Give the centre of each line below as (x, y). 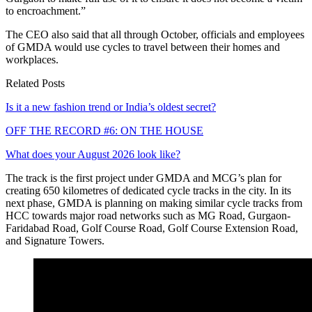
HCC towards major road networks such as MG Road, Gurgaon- (148, 215)
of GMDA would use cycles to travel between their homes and (143, 47)
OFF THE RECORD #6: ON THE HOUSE (104, 130)
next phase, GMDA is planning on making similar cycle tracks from (154, 203)
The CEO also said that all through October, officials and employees (155, 34)
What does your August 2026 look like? (93, 154)
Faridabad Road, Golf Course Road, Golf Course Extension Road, (152, 228)
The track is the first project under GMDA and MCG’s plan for (143, 178)
